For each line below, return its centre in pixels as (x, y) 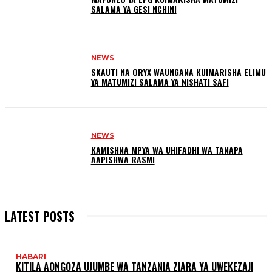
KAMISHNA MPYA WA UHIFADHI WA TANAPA (167, 149)
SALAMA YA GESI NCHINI (134, 9)
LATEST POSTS (40, 216)
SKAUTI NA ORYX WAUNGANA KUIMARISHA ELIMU (178, 72)
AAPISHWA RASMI (123, 159)
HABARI (31, 256)
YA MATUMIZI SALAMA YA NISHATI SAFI (160, 82)
